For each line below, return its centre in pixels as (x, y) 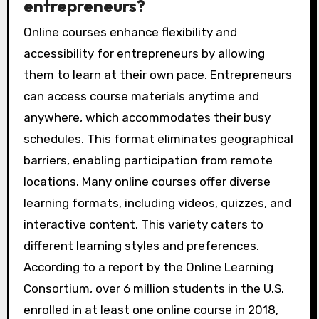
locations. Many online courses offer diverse (147, 182)
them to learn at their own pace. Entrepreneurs (157, 75)
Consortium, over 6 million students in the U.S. (153, 289)
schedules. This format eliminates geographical (158, 139)
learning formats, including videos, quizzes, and (157, 203)
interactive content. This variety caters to (143, 225)
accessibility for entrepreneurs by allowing (144, 54)
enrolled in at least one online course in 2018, (151, 310)
